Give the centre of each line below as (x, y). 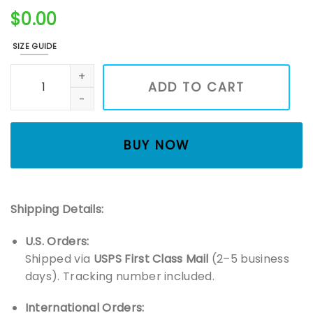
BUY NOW (156, 146)
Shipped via (59, 259)
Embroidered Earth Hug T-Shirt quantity (113, 71)
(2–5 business (249, 259)
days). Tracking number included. (120, 276)
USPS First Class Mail (151, 259)
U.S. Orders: (57, 241)
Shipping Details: (57, 209)
